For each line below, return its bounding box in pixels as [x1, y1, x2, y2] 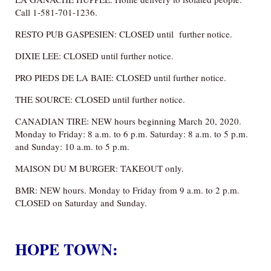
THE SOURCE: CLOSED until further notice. [15, 93, 185, 105]
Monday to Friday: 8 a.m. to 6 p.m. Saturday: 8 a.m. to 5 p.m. [15, 127, 248, 140]
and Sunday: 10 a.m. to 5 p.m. [15, 140, 129, 152]
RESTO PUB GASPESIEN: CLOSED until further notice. [15, 27, 232, 40]
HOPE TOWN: [15, 237, 123, 261]
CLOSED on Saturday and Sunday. [15, 196, 147, 209]
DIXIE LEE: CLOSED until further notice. [15, 49, 174, 62]
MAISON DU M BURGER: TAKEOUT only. [15, 162, 184, 174]
